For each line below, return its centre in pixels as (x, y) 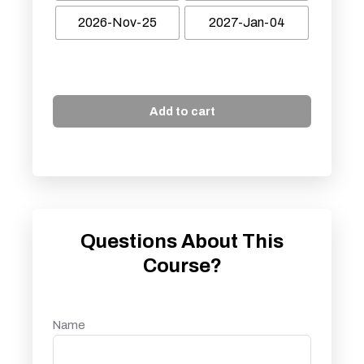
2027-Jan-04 (247, 23)
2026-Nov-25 (117, 23)
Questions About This (182, 241)
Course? (182, 266)
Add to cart (182, 112)
